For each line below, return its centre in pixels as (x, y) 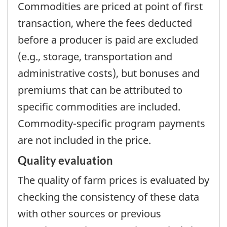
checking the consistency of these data (108, 197)
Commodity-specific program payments (111, 124)
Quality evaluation (65, 160)
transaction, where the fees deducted (105, 23)
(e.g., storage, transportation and (95, 57)
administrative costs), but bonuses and (109, 73)
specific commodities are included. (99, 107)
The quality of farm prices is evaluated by (113, 180)
